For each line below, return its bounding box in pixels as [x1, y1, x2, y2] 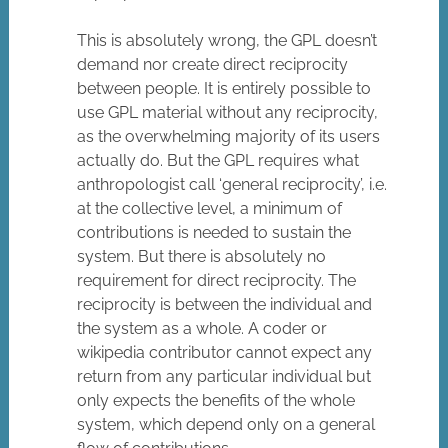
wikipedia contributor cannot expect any [77, 343, 373, 363]
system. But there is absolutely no [77, 247, 327, 267]
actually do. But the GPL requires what [77, 151, 360, 171]
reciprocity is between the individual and [77, 295, 373, 315]
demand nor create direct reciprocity [77, 55, 349, 75]
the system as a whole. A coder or [77, 319, 328, 339]
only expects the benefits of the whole [77, 391, 356, 411]
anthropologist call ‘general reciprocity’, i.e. [77, 175, 388, 195]
